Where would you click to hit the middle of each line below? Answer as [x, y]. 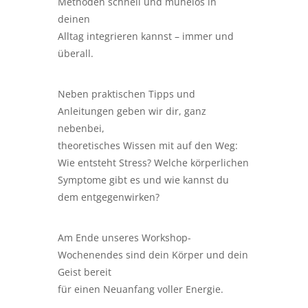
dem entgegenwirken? [109, 197]
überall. [76, 53]
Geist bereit [85, 272]
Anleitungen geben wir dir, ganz [132, 111]
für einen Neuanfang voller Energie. [141, 289]
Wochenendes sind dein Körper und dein [153, 255]
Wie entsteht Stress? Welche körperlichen [153, 163]
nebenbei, [81, 128]
